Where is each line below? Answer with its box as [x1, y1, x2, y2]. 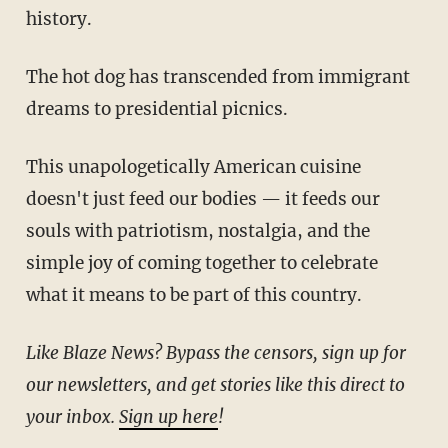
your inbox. [25, 406, 119, 429]
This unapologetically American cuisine [25, 156, 38, 179]
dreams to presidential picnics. [25, 98, 288, 121]
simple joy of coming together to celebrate [25, 252, 378, 275]
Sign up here [118, 406, 218, 429]
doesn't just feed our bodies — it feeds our [25, 188, 380, 211]
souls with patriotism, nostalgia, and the [25, 220, 370, 243]
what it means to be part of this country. [25, 284, 362, 307]
